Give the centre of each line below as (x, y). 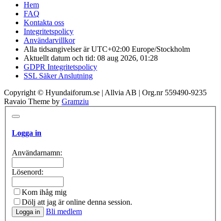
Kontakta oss (44, 22)
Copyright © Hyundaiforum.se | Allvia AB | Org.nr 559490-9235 (105, 92)
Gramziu (75, 101)
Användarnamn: (37, 152)
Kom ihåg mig (44, 192)
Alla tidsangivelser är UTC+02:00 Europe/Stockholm (107, 49)
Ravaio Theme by (33, 101)
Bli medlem (64, 211)
